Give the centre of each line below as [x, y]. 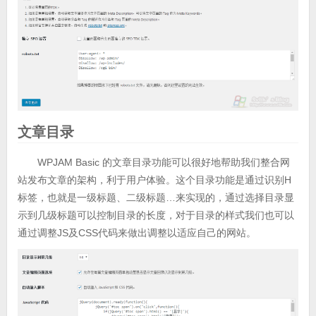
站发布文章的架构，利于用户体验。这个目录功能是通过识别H [154, 180]
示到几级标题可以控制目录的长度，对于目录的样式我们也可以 [156, 215]
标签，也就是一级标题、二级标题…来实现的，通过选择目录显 [156, 197]
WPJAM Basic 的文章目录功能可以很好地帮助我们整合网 [163, 162]
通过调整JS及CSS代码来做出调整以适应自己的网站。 [136, 232]
